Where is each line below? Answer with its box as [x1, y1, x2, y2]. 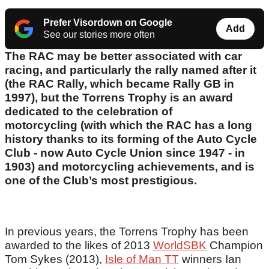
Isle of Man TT [105, 253, 179, 266]
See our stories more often [43, 29, 155, 40]
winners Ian [179, 253, 241, 266]
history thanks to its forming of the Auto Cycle [5, 133, 257, 146]
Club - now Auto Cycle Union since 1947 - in [5, 147, 245, 160]
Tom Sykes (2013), [5, 253, 105, 266]
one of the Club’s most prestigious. [5, 174, 197, 187]
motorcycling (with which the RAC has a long [5, 119, 252, 132]
